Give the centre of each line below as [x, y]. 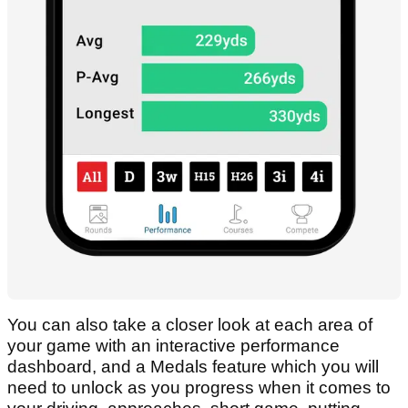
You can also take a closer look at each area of [190, 324]
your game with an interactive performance [173, 345]
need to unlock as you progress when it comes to [199, 387]
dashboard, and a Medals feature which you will [193, 366]
